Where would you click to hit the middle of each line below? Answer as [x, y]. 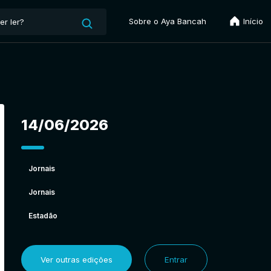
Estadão [43, 215]
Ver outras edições [76, 259]
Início [252, 21]
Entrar [176, 259]
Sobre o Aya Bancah [168, 21]
